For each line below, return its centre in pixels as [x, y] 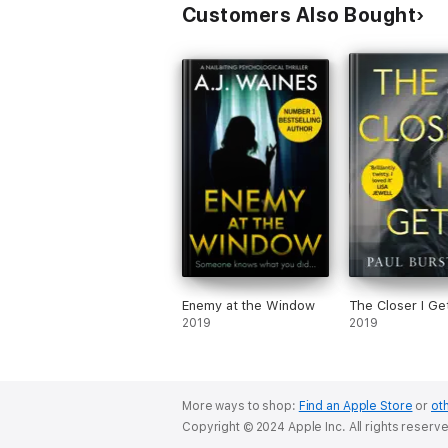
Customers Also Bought [299, 15]
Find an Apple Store [355, 406]
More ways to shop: [240, 406]
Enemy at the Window [248, 305]
